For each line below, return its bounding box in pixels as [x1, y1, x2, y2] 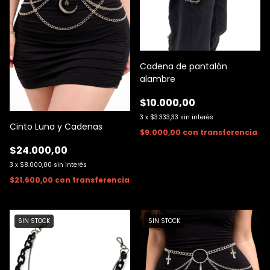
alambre [140, 72, 175, 85]
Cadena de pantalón [140, 60, 227, 72]
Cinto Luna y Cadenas [10, 120, 102, 133]
